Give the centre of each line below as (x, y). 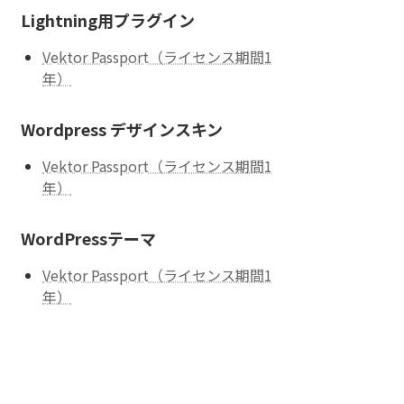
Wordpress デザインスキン (122, 129)
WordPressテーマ (89, 239)
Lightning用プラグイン (108, 20)
